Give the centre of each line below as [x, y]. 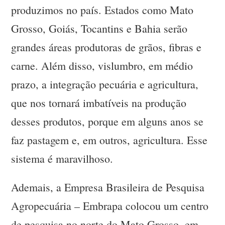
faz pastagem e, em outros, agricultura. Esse [109, 140]
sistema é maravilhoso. [62, 159]
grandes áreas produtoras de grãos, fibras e [106, 47]
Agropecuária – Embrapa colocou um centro [110, 206]
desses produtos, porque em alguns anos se [107, 122]
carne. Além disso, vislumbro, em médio [102, 66]
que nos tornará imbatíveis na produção [99, 103]
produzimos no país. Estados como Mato [102, 10]
